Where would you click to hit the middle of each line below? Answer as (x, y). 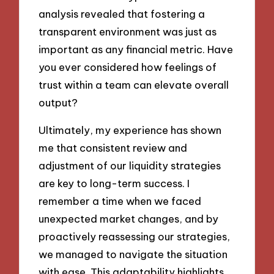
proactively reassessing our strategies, (135, 236)
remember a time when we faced (120, 201)
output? (58, 102)
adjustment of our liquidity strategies (130, 165)
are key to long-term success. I (114, 183)
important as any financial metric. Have (136, 49)
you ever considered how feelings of (128, 67)
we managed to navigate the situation (133, 254)
